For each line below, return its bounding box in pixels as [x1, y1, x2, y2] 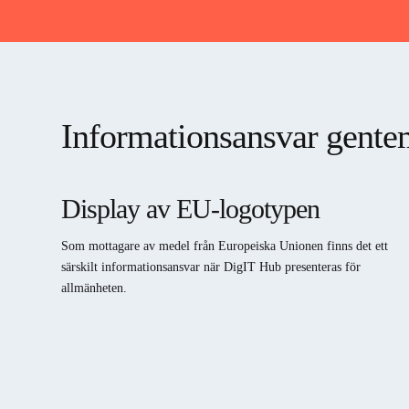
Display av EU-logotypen [61, 194, 320, 224]
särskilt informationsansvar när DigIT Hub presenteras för [61, 260, 362, 275]
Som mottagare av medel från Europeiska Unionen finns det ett [61, 239, 389, 254]
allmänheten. [61, 281, 128, 296]
